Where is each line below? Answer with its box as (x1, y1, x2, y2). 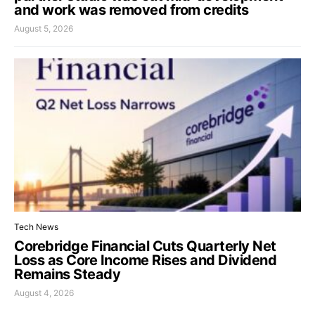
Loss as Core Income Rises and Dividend (14, 251, 276, 269)
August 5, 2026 (14, 23, 73, 34)
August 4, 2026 (14, 287, 74, 298)
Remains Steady (14, 265, 120, 283)
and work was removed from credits (14, 1, 249, 19)
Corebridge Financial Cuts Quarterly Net (14, 237, 276, 255)
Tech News (14, 221, 58, 232)
